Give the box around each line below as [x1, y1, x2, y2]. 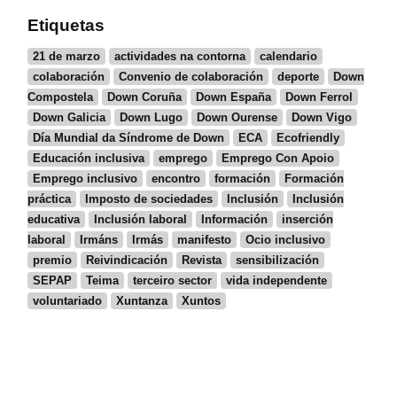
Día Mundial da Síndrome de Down [33, 131, 225, 145]
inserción [282, 213, 334, 227]
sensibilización [236, 253, 320, 268]
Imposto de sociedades [85, 192, 214, 206]
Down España [196, 90, 272, 105]
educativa [27, 213, 81, 227]
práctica [27, 192, 72, 206]
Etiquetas [27, 16, 105, 35]
